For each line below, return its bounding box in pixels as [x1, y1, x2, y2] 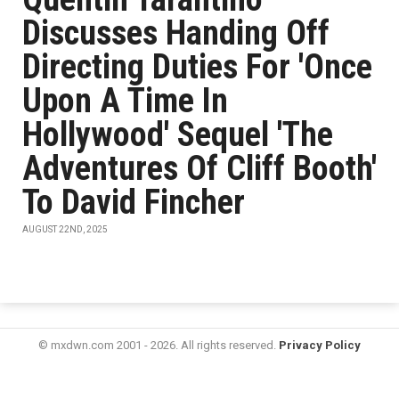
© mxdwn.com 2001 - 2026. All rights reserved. [38, 338, 279, 352]
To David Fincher [22, 183, 245, 222]
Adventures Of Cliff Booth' [22, 149, 377, 188]
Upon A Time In [22, 81, 228, 120]
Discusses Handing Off [22, 13, 330, 53]
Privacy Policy [279, 338, 361, 352]
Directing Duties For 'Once [22, 47, 372, 86]
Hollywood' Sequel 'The [22, 115, 333, 154]
